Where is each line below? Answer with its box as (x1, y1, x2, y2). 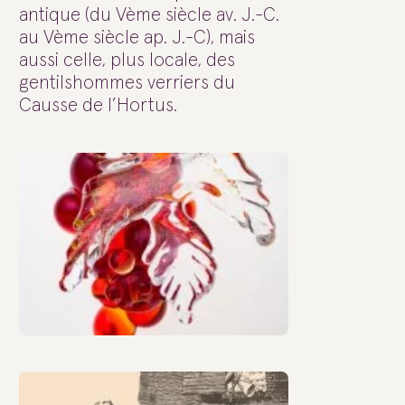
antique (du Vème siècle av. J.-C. (19, 5, 279, 25)
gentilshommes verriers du (19, 73, 235, 93)
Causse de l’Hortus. (19, 96, 177, 116)
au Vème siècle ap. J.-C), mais (19, 28, 255, 48)
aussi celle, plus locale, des (19, 51, 235, 71)
